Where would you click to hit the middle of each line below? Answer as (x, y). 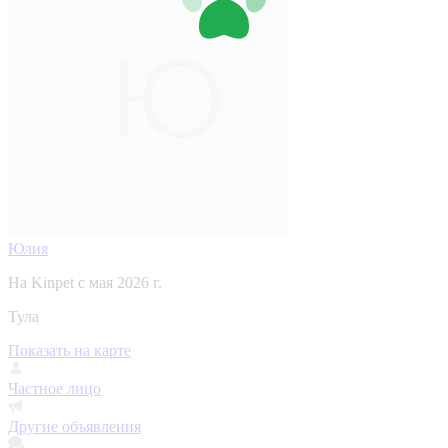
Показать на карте (69, 350)
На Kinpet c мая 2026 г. (85, 282)
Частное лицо (54, 388)
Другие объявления (74, 426)
